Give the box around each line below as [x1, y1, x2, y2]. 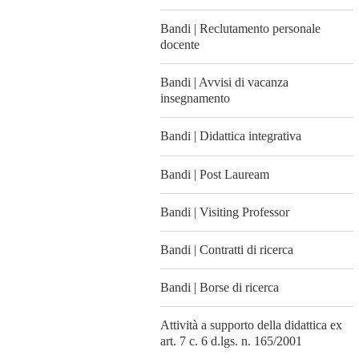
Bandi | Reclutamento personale [160, 22, 321, 36]
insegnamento [160, 91, 230, 106]
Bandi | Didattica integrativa [160, 129, 301, 143]
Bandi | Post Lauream [160, 167, 269, 181]
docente [160, 38, 200, 52]
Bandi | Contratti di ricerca [160, 242, 293, 256]
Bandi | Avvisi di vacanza [160, 75, 288, 90]
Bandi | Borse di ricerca [160, 280, 279, 295]
